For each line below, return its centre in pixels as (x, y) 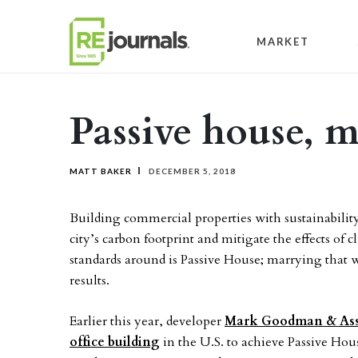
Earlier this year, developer (147, 321)
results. (89, 280)
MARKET (283, 41)
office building (115, 342)
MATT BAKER (101, 171)
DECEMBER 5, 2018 (191, 171)
